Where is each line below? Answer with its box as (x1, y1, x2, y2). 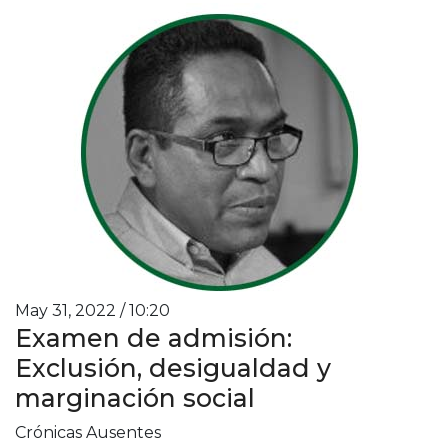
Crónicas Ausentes (15, 422, 161, 442)
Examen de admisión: (15, 322, 292, 353)
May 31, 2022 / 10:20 (15, 300, 170, 320)
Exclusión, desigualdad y (15, 352, 331, 383)
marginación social (15, 382, 255, 413)
